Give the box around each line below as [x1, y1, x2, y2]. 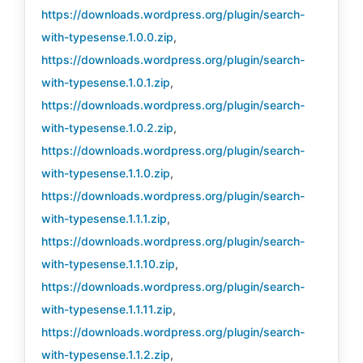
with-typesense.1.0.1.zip [41, 75, 170, 89]
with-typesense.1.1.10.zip [41, 257, 175, 271]
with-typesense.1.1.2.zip [41, 348, 170, 361]
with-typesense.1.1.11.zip [41, 302, 173, 316]
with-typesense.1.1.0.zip [41, 166, 170, 180]
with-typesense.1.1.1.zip [41, 211, 167, 225]
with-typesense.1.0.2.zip [41, 121, 173, 135]
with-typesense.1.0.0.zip [41, 30, 173, 44]
